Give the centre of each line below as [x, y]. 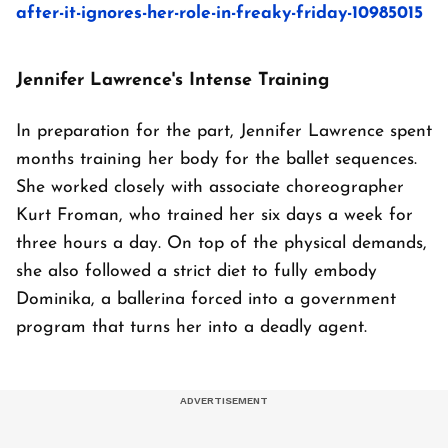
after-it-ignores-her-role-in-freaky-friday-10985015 [219, 13]
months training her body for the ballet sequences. [216, 159]
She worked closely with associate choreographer [210, 187]
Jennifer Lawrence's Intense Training [175, 80]
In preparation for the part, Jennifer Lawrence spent [224, 131]
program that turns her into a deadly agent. [191, 327]
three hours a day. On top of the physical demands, [221, 243]
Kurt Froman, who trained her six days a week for [214, 215]
